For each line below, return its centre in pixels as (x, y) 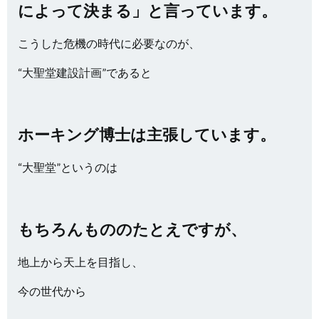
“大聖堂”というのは (68, 167)
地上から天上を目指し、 (80, 262)
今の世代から (52, 291)
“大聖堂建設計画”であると (85, 72)
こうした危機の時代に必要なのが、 (109, 43)
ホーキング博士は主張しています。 (147, 134)
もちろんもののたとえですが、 (132, 229)
